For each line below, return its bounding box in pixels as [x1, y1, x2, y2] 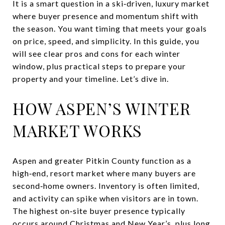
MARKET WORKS [13, 120, 142, 141]
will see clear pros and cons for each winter [13, 49, 180, 58]
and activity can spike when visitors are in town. [13, 193, 198, 203]
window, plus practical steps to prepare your [13, 61, 186, 71]
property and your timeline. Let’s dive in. [13, 74, 169, 83]
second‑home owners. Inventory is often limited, [13, 180, 199, 190]
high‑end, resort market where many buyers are [13, 168, 196, 178]
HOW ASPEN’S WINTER [13, 97, 191, 119]
